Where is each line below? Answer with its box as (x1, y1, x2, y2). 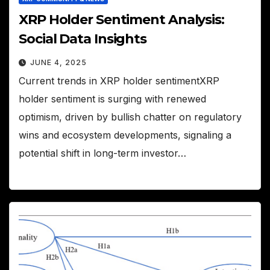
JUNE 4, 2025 (30, 57, 87, 67)
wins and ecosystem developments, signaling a (19, 128, 231, 141)
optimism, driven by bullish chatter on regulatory (19, 110, 242, 123)
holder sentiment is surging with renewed (19, 92, 206, 105)
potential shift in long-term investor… (19, 146, 186, 159)
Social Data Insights (19, 30, 146, 47)
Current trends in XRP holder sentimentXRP (19, 74, 219, 87)
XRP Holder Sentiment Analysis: (19, 11, 224, 28)
